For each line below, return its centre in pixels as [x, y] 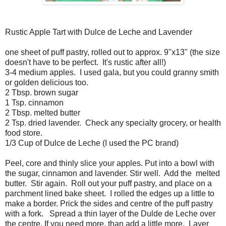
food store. [25, 133]
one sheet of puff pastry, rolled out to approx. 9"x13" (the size [112, 52]
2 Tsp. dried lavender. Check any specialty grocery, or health [113, 123]
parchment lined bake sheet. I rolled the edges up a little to [110, 193]
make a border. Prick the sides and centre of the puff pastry [109, 203]
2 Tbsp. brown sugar [42, 92]
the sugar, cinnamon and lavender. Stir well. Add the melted [112, 173]
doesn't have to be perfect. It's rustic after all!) [86, 62]
